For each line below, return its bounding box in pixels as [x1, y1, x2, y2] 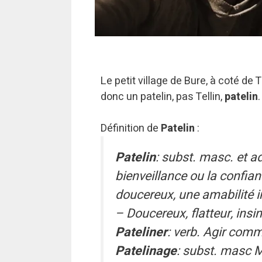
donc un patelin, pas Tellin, [101, 89, 225, 105]
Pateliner [115, 223, 167, 242]
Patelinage [115, 242, 177, 260]
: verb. [167, 223, 203, 242]
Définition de [101, 120, 161, 136]
